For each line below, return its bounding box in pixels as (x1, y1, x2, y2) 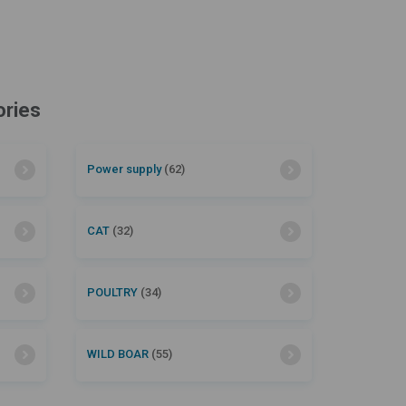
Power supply (86, 161, 164, 176)
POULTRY (86, 285, 140, 299)
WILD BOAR (86, 346, 151, 361)
